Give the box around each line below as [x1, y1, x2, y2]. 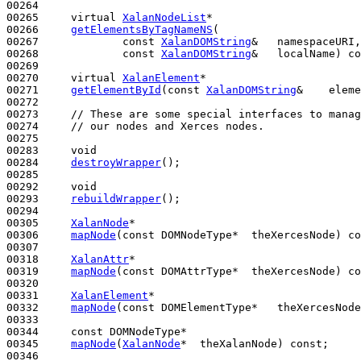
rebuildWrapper [71, 192, 161, 205]
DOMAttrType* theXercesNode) [155, 264, 348, 277]
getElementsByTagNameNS [71, 23, 213, 35]
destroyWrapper [71, 156, 161, 168]
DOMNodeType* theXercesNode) [155, 228, 348, 241]
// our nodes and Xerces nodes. [71, 119, 264, 132]
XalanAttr [71, 252, 129, 265]
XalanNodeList [122, 10, 206, 23]
